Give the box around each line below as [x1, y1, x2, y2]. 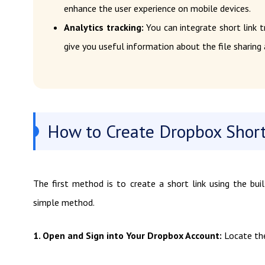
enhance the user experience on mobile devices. [64, 2, 251, 14]
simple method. [33, 196, 95, 208]
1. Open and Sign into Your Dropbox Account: [33, 230, 222, 241]
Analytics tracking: [64, 21, 147, 33]
